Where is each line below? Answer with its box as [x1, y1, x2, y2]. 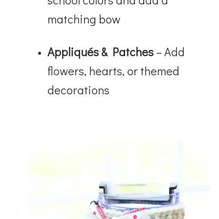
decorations [47, 82, 110, 97]
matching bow [47, 11, 121, 26]
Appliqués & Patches [47, 44, 154, 59]
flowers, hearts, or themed [47, 63, 180, 78]
